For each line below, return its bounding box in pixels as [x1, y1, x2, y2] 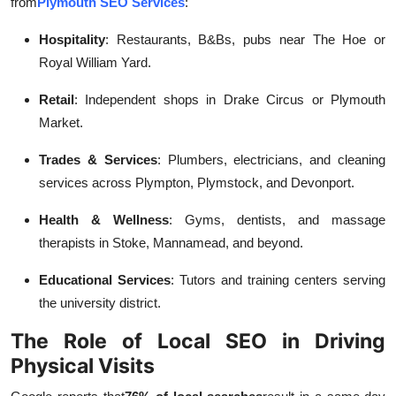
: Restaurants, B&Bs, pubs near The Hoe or [105, 32, 385, 48]
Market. [39, 115, 83, 131]
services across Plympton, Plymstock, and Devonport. [39, 175, 354, 191]
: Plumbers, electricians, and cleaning [156, 152, 386, 168]
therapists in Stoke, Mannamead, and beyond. [39, 235, 303, 251]
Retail [39, 92, 74, 108]
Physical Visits [11, 353, 155, 379]
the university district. [39, 295, 161, 311]
